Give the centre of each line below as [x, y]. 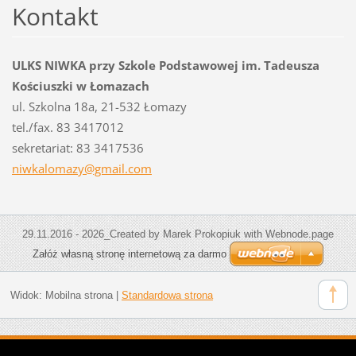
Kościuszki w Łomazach [80, 86]
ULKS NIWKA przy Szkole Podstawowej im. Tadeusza [165, 66]
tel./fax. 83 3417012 [68, 128]
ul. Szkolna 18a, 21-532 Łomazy [99, 107]
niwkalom [39, 169]
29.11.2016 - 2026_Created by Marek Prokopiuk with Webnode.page [178, 234]
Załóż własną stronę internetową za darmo [130, 254]
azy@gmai [93, 169]
